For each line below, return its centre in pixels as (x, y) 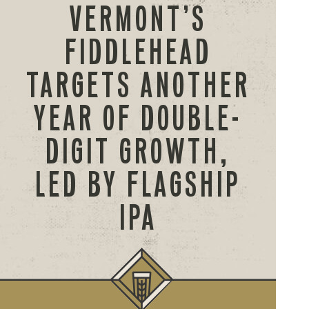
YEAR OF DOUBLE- (138, 118)
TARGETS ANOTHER (138, 85)
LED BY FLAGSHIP (138, 185)
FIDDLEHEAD (138, 52)
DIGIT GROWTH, (138, 151)
